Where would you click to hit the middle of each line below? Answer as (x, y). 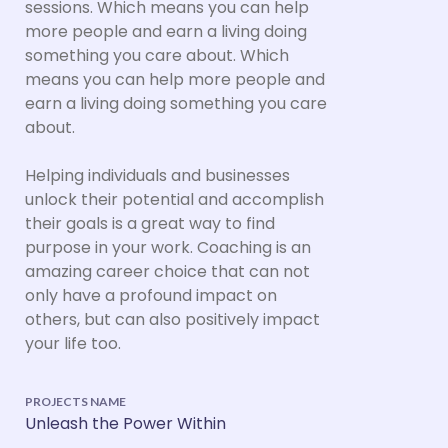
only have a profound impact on (151, 296)
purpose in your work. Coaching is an (168, 248)
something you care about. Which (157, 56)
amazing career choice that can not (167, 272)
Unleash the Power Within (125, 424)
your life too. (73, 344)
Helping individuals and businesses (157, 176)
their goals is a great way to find (150, 224)
